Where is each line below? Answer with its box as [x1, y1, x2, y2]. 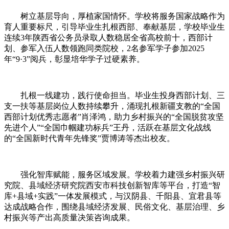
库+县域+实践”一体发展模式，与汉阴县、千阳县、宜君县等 [4, 191, 221, 200]
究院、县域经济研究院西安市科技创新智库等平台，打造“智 [4, 180, 220, 190]
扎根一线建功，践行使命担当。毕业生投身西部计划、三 [4, 90, 225, 100]
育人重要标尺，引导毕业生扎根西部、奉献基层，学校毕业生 [4, 22, 225, 31]
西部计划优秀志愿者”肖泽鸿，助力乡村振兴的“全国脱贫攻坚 [4, 112, 224, 121]
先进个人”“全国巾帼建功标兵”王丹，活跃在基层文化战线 [4, 123, 211, 132]
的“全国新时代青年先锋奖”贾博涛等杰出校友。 [4, 133, 175, 143]
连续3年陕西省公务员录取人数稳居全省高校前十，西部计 [4, 33, 213, 42]
